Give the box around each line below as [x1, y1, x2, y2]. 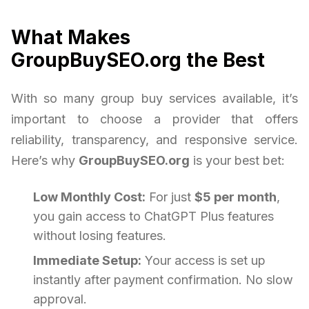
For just [146, 190, 195, 205]
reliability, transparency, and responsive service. [11, 132, 298, 148]
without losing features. [33, 228, 166, 243]
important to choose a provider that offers [11, 112, 298, 127]
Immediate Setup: [33, 253, 141, 268]
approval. [33, 292, 87, 307]
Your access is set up [141, 253, 266, 268]
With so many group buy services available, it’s [11, 91, 298, 106]
